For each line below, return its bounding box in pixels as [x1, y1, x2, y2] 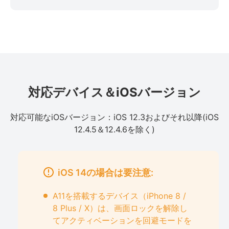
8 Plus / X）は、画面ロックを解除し [53, 203, 188, 214]
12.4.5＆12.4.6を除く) [74, 124, 155, 134]
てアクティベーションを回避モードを [53, 215, 192, 226]
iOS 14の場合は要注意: [58, 167, 153, 178]
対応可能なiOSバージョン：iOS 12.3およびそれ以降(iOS [10, 112, 219, 122]
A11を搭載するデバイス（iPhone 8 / [53, 191, 186, 201]
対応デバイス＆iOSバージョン [28, 85, 201, 100]
